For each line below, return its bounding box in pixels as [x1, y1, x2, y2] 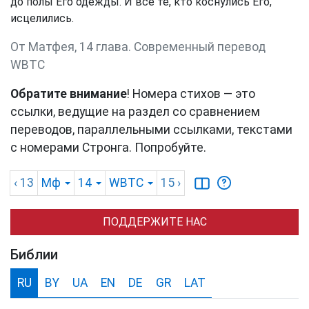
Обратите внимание [10, 87, 127, 101]
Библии [10, 246, 58, 263]
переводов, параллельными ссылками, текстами [10, 123, 292, 137]
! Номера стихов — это [127, 87, 255, 101]
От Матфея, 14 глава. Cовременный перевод [10, 40, 266, 54]
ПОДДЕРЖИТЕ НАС [102, 215, 207, 229]
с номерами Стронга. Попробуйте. [10, 141, 206, 155]
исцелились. [10, 12, 74, 26]
